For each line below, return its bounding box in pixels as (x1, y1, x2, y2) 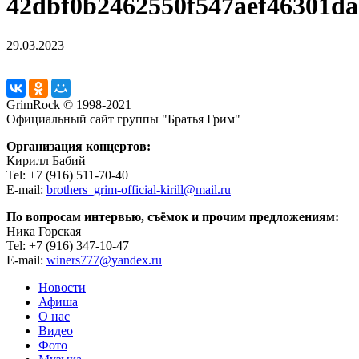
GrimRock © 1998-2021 (6, 97, 131, 111)
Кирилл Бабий (6, 153, 86, 167)
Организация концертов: (6, 139, 151, 153)
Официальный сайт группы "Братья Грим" (6, 111, 240, 126)
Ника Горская (6, 224, 81, 238)
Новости (38, 280, 86, 294)
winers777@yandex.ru (46, 252, 162, 267)
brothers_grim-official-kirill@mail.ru (46, 182, 231, 196)
